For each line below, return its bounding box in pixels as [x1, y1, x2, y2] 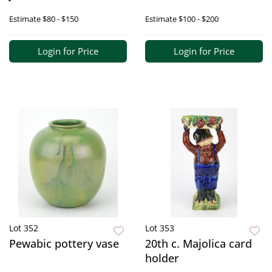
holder [145, 251, 179, 266]
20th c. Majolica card [145, 236, 252, 251]
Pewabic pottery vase [9, 236, 119, 251]
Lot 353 [145, 222, 174, 234]
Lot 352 [9, 222, 38, 234]
